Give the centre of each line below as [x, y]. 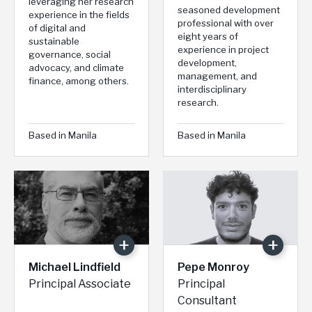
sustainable [54, 41]
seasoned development [229, 10]
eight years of [208, 37]
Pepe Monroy [213, 267]
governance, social [70, 55]
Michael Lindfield [75, 267]
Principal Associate [80, 284]
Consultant [207, 301]
